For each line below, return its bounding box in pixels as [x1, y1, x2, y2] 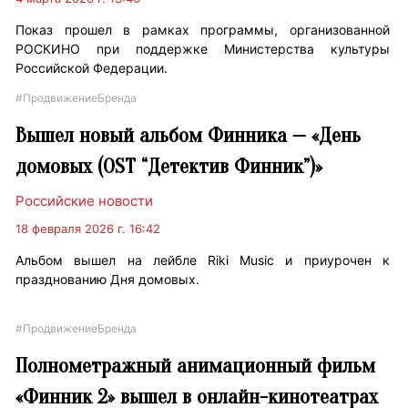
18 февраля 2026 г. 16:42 [15, 221, 161, 237]
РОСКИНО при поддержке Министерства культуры [15, 41, 390, 57]
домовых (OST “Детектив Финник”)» [15, 154, 323, 179]
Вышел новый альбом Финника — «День [15, 123, 362, 148]
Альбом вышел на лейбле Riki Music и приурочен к [15, 252, 390, 269]
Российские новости [15, 192, 154, 210]
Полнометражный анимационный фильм [15, 353, 376, 379]
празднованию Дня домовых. [15, 271, 200, 288]
